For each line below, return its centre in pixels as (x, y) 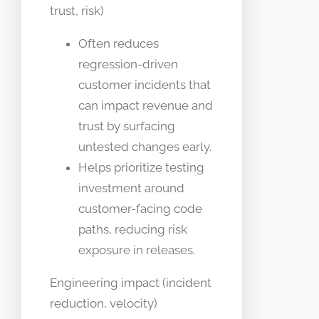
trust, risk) (77, 11)
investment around (131, 188)
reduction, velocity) (104, 304)
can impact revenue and (146, 106)
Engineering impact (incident (131, 283)
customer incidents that (145, 85)
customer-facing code (140, 209)
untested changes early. (145, 147)
